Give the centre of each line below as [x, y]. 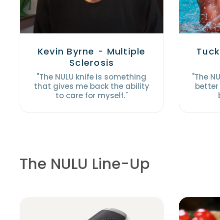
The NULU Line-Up [85, 164]
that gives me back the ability [92, 86]
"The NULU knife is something [92, 77]
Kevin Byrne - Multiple [92, 52]
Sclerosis [92, 63]
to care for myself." [92, 96]
